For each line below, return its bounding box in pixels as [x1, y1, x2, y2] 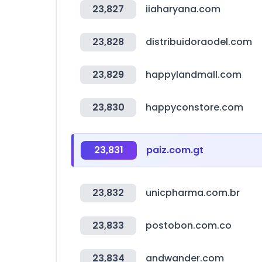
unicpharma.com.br [146, 186, 240, 199]
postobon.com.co [146, 219, 232, 232]
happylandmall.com [146, 68, 242, 81]
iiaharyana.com [146, 2, 220, 16]
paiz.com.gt [146, 143, 204, 157]
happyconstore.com [146, 101, 243, 114]
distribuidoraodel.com [146, 35, 252, 49]
